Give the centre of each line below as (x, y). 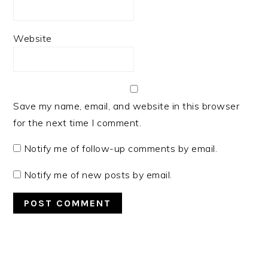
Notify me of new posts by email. (98, 175)
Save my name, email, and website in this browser (127, 106)
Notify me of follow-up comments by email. (121, 149)
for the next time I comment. (77, 123)
